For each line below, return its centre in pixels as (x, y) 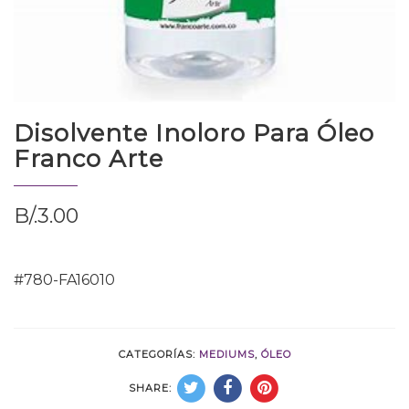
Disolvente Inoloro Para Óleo (194, 133)
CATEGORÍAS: (158, 354)
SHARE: (150, 388)
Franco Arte (89, 158)
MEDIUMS (226, 354)
